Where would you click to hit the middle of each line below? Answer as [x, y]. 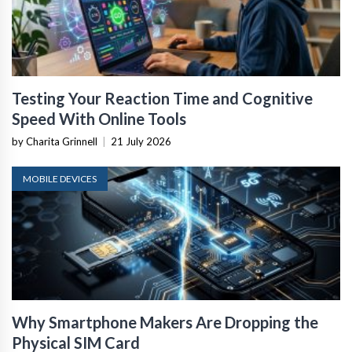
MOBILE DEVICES [60, 179]
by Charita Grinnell [55, 141]
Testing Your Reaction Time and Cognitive [162, 98]
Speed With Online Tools [99, 119]
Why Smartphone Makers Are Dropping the [165, 322]
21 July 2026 [141, 141]
